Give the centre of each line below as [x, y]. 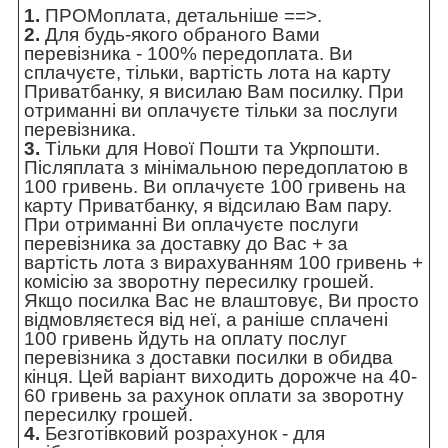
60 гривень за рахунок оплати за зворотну [214, 396]
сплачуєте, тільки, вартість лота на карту [207, 73]
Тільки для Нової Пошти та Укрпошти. [210, 149]
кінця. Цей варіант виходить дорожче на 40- [220, 377]
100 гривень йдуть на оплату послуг [185, 339]
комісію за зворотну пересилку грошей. [199, 282]
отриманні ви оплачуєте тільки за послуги [211, 111]
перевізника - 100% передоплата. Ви [188, 54]
